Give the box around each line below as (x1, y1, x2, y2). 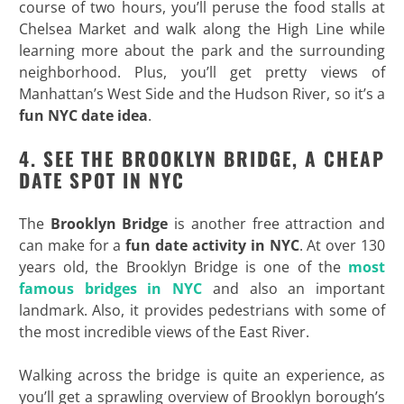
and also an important (212, 279, 386, 299)
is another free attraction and (168, 214, 386, 234)
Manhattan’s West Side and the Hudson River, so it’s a (18, 84, 386, 105)
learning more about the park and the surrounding (18, 41, 386, 61)
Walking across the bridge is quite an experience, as (18, 365, 386, 386)
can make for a (18, 235, 126, 256)
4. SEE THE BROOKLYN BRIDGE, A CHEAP (18, 144, 386, 173)
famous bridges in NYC (18, 279, 203, 299)
